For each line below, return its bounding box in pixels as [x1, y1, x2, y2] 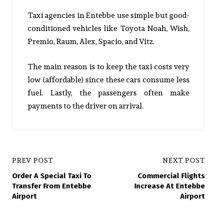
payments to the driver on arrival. [28, 100, 143, 112]
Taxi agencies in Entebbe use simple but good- [28, 9, 189, 22]
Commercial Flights [138, 171, 205, 181]
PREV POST [12, 155, 53, 166]
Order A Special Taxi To [12, 171, 92, 181]
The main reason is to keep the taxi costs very [28, 61, 189, 73]
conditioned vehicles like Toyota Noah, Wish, [28, 22, 189, 35]
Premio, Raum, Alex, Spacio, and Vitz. [28, 35, 154, 48]
